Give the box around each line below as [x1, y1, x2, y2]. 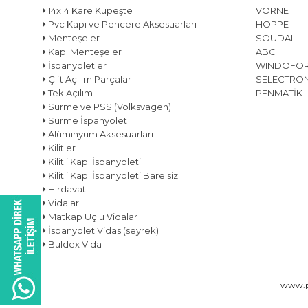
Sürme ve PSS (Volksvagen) [46, 100, 171, 112]
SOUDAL [256, 32, 296, 43]
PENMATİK [256, 87, 302, 98]
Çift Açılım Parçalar [46, 73, 131, 85]
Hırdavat [46, 183, 86, 195]
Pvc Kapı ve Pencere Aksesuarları [46, 18, 197, 30]
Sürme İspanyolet [46, 114, 127, 126]
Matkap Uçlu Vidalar [46, 210, 137, 222]
